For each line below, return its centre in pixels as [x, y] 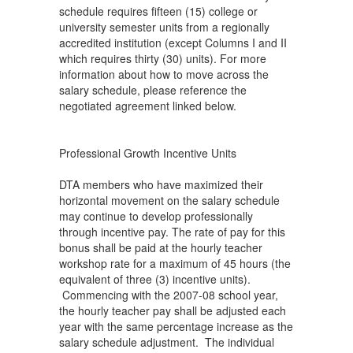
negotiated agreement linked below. [148, 106]
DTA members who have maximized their [161, 184]
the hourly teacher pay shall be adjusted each [173, 310]
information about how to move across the [164, 74]
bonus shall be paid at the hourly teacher [161, 247]
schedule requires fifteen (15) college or [158, 11]
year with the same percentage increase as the [176, 326]
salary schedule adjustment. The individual [167, 342]
